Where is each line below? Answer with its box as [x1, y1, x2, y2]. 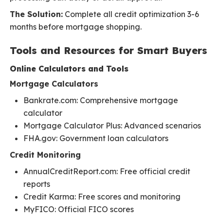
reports [23, 179, 50, 189]
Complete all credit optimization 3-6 [63, 9, 199, 19]
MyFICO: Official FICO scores [23, 204, 134, 215]
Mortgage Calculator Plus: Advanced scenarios [23, 121, 201, 131]
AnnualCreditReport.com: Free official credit [23, 166, 190, 177]
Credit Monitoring [10, 150, 81, 160]
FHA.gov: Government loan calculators [23, 133, 168, 144]
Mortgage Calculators [10, 79, 98, 89]
